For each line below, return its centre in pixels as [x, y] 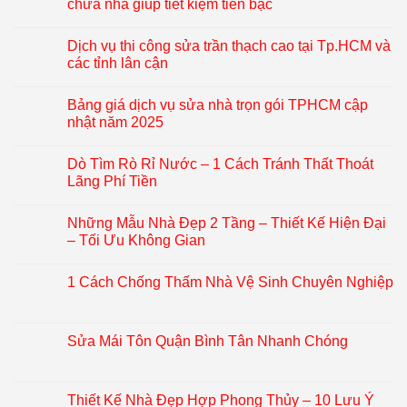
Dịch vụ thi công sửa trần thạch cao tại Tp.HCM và [229, 46]
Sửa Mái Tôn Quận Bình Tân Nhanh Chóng [208, 342]
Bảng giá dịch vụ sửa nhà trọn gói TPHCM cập [218, 105]
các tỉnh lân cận [118, 64]
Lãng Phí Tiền [112, 182]
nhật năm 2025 [115, 123]
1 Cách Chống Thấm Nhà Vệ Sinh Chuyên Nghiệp [230, 283]
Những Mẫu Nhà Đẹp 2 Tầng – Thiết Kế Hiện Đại [227, 223]
